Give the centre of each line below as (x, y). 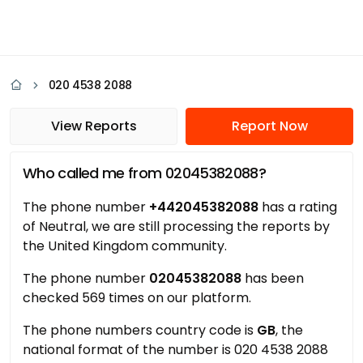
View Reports (94, 126)
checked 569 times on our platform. (137, 298)
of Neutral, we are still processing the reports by (176, 226)
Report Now (269, 126)
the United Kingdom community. (125, 246)
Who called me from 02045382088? (145, 173)
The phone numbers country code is (140, 330)
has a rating (298, 207)
